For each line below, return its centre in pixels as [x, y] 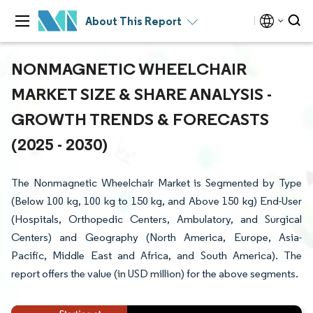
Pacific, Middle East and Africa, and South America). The [156, 255]
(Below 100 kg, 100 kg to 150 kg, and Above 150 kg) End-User [156, 201]
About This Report [133, 21]
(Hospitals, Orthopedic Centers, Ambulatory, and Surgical [156, 219]
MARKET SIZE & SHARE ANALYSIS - [141, 94]
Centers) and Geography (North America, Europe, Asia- [156, 237]
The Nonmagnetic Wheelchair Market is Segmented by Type [156, 183]
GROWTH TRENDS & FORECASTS [140, 119]
